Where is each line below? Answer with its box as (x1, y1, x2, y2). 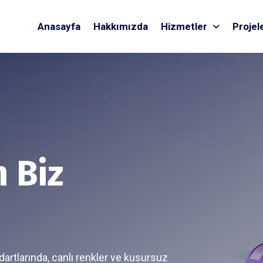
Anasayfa (38, 21, 80, 32)
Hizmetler (161, 21, 210, 32)
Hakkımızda (93, 21, 148, 32)
